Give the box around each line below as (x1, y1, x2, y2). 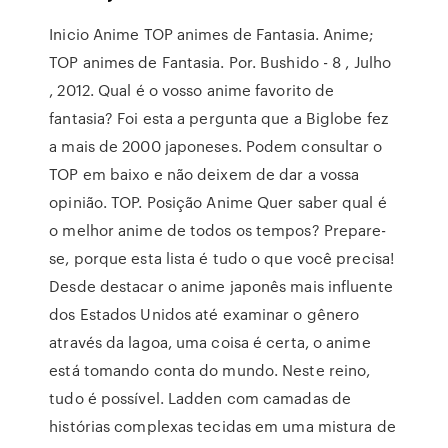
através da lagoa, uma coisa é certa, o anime (49, 331, 371, 353)
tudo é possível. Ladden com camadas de (49, 387, 352, 409)
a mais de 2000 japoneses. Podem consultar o (49, 135, 383, 157)
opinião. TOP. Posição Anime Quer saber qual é (49, 191, 387, 213)
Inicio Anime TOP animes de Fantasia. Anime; (49, 23, 375, 45)
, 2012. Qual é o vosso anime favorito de (49, 79, 335, 101)
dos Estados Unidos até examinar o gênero (49, 303, 360, 325)
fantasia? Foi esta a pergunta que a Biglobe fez (49, 107, 388, 129)
